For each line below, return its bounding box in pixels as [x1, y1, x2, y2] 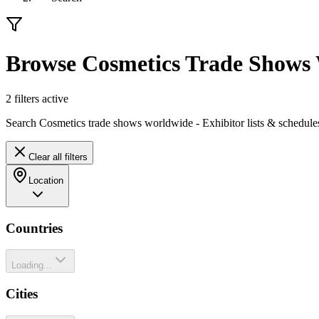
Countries [6, 220, 63, 236]
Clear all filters [28, 151, 88, 162]
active [39, 92, 68, 105]
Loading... [11, 260, 52, 271]
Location [28, 174, 63, 186]
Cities [6, 286, 38, 302]
